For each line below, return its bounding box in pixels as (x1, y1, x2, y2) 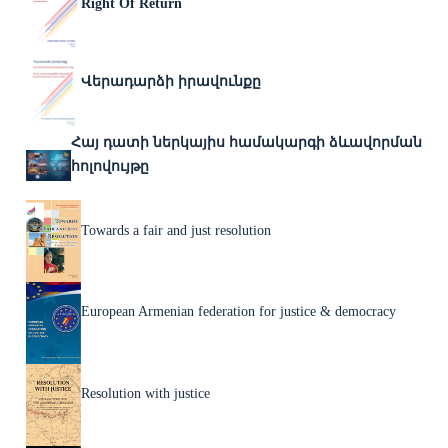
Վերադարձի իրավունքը (81, 73, 262, 89)
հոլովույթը (70, 159, 149, 175)
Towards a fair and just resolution (81, 222, 272, 238)
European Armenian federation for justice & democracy (81, 304, 397, 320)
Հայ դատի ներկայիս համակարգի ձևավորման (70, 135, 422, 151)
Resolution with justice (81, 386, 211, 402)
